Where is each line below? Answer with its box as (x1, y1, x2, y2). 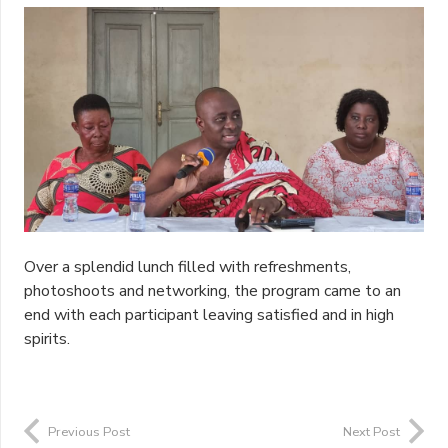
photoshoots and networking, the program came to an (24, 279, 401, 302)
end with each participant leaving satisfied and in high (24, 303, 394, 326)
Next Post (343, 422, 400, 441)
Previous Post (48, 422, 130, 441)
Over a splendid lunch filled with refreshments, (24, 255, 351, 278)
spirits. (24, 327, 70, 350)
